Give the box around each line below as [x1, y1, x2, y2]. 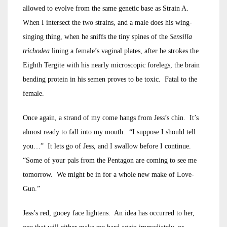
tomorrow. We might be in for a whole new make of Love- [23, 171, 194, 178]
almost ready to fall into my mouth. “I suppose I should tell [23, 128, 196, 136]
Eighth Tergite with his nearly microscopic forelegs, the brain [23, 61, 200, 69]
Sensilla [170, 33, 192, 41]
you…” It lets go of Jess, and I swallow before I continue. [23, 142, 193, 150]
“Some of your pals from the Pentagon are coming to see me [23, 157, 197, 164]
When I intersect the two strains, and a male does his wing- [23, 19, 192, 26]
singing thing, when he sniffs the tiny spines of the [23, 33, 170, 41]
